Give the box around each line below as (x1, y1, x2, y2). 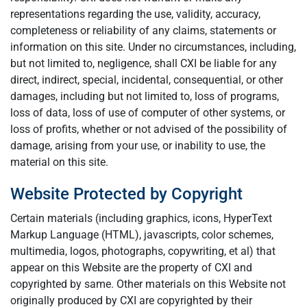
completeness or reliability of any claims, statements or (10, 24, 276, 37)
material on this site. (10, 156, 108, 169)
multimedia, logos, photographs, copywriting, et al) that (10, 245, 275, 258)
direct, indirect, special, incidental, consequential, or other (10, 73, 283, 86)
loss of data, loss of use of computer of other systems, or (10, 106, 285, 119)
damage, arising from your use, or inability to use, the (10, 139, 265, 152)
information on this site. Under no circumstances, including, (10, 40, 296, 53)
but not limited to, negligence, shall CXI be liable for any (10, 57, 277, 70)
